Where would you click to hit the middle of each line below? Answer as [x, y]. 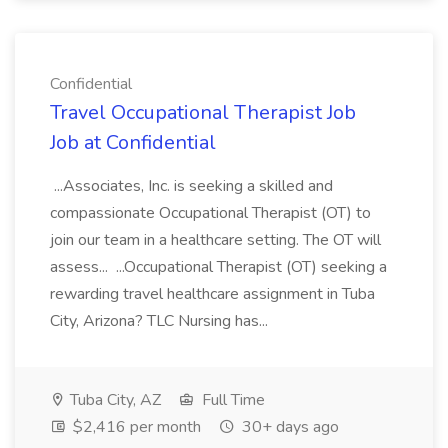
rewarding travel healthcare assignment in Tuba [212, 294]
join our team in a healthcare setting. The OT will [215, 240]
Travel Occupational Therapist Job [203, 112]
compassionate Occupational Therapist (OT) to [210, 213]
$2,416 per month [135, 427]
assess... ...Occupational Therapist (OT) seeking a [218, 267]
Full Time [231, 400]
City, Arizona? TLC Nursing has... [161, 321]
